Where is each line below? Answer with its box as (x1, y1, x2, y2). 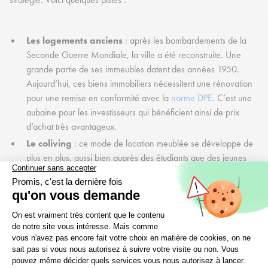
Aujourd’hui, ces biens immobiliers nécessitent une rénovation (26, 77, 252, 90)
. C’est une (212, 92, 252, 105)
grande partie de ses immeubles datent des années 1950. (26, 63, 239, 76)
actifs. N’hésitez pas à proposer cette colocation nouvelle (26, 166, 237, 179)
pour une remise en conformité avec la (26, 92, 169, 105)
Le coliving (26, 137, 72, 150)
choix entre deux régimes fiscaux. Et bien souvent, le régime (26, 226, 247, 239)
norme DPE (169, 92, 212, 105)
